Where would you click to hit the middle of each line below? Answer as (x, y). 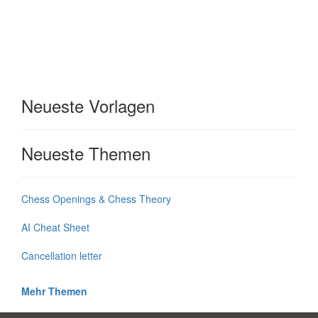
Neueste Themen (86, 153)
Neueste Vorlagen (88, 106)
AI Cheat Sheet (55, 227)
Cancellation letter (62, 256)
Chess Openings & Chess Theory (96, 199)
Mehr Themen (54, 291)
